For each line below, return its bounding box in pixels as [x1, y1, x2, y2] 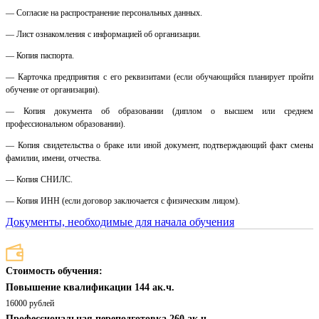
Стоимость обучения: [6, 266, 103, 277]
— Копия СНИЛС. [6, 174, 73, 185]
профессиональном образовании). [6, 119, 125, 130]
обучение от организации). [6, 85, 100, 95]
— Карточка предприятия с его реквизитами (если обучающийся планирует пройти [6, 72, 313, 83]
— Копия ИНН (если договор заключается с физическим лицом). [6, 196, 240, 206]
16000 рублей [6, 298, 54, 309]
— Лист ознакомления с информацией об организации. [6, 29, 201, 40]
